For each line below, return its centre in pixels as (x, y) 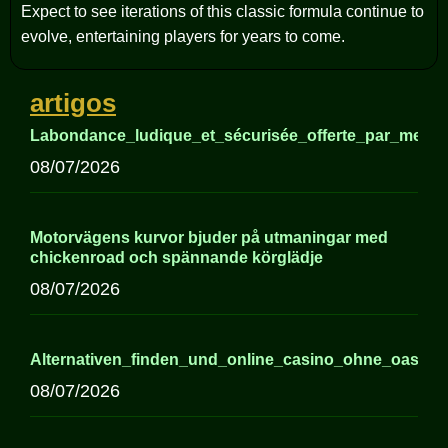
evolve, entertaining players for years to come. (183, 36)
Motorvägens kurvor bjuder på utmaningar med (209, 237)
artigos (73, 102)
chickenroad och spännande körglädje (176, 257)
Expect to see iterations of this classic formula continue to (222, 11)
